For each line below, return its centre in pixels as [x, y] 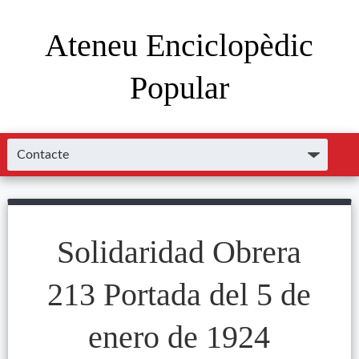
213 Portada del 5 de [179, 294]
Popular [179, 88]
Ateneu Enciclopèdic [179, 45]
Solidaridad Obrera [179, 252]
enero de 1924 [179, 337]
